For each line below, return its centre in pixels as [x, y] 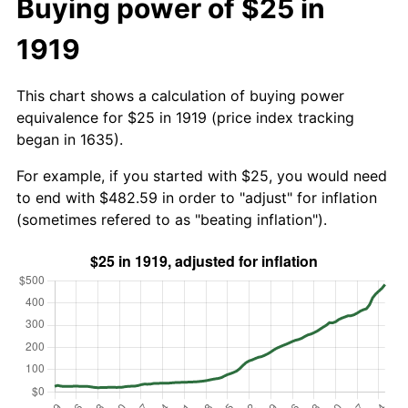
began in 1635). [70, 139]
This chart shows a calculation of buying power [180, 95]
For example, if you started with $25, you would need [202, 175]
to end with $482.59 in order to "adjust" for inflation [197, 197]
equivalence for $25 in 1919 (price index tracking [185, 117]
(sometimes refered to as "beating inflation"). [172, 219]
